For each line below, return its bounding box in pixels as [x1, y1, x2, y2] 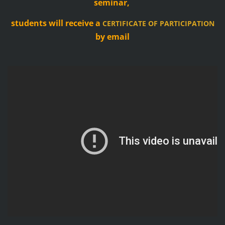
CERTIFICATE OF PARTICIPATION [102, 18, 214, 28]
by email [95, 31, 130, 42]
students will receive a [11, 17, 102, 29]
